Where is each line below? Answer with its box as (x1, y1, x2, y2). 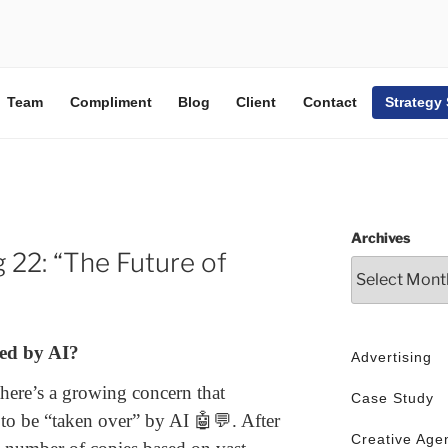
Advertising (350, 348, 432, 365)
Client (236, 94, 277, 111)
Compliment (69, 94, 152, 111)
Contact (302, 94, 357, 111)
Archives (350, 228, 410, 246)
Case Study (350, 389, 434, 406)
